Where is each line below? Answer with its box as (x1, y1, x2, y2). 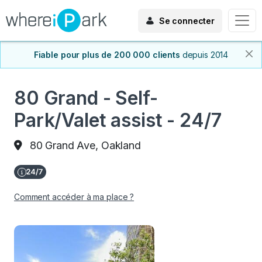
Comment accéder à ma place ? (14, 192, 135, 202)
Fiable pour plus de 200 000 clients (33, 50, 180, 60)
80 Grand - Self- (14, 87, 158, 109)
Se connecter (158, 15, 215, 26)
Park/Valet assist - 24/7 (14, 109, 222, 132)
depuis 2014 (182, 50, 229, 60)
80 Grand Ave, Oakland (29, 139, 141, 151)
